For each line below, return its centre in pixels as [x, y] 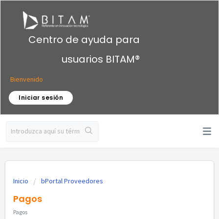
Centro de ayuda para [84, 39]
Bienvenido [27, 79]
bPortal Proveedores [72, 181]
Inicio [22, 181]
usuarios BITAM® [101, 59]
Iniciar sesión [41, 97]
